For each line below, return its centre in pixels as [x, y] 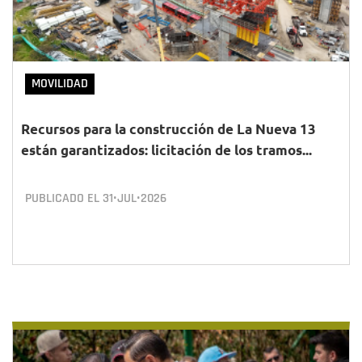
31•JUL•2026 [135, 198]
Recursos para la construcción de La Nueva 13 [168, 129]
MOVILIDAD [60, 84]
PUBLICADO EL [64, 198]
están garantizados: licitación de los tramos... [166, 150]
